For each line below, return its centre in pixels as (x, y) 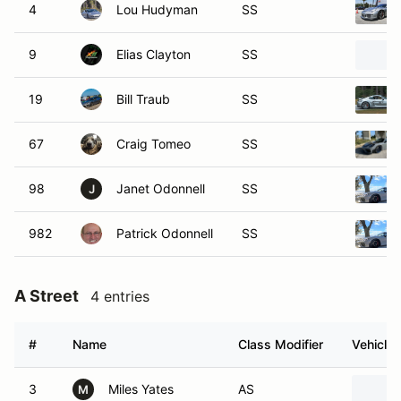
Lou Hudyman (157, 9)
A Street (47, 296)
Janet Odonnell (161, 188)
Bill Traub (143, 99)
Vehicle (373, 344)
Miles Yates (141, 389)
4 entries (120, 296)
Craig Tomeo (154, 144)
